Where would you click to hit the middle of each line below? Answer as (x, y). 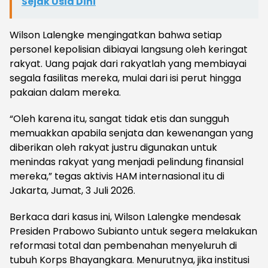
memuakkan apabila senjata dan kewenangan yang (131, 133)
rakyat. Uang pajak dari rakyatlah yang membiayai (128, 64)
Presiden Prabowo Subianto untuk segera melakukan (133, 232)
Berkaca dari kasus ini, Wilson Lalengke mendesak (125, 217)
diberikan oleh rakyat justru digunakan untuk (113, 148)
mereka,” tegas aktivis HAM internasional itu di (117, 176)
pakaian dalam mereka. (65, 93)
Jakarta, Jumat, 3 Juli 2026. (72, 191)
